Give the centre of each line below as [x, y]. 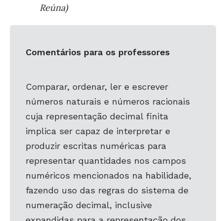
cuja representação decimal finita [97, 116]
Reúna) [54, 8]
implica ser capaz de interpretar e [98, 131]
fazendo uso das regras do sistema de [107, 190]
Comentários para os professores [98, 52]
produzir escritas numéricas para [96, 146]
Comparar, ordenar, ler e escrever [97, 87]
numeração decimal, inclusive [89, 205]
